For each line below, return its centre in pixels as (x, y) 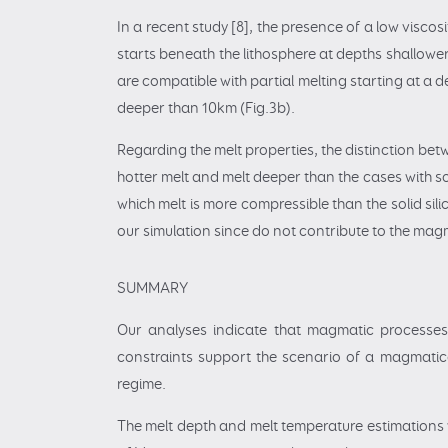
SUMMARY (152, 289)
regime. (141, 385)
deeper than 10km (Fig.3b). (206, 108)
